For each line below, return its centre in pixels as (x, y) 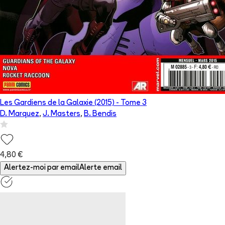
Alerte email (101, 168)
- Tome (128, 103)
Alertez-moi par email (42, 168)
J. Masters (62, 115)
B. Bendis (100, 115)
